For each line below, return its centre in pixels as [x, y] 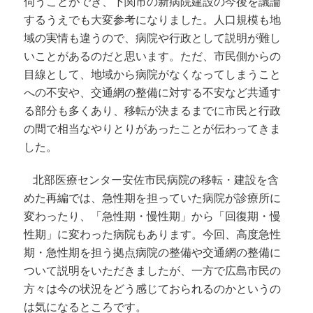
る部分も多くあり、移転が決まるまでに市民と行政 [153, 110]
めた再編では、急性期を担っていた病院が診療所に [153, 198]
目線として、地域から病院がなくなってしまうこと [153, 74]
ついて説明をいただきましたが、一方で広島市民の [153, 270]
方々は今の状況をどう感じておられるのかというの [153, 289]
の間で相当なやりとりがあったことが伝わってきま [153, 129]
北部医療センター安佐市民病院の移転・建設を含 [156, 180]
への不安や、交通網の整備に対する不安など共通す [153, 92]
